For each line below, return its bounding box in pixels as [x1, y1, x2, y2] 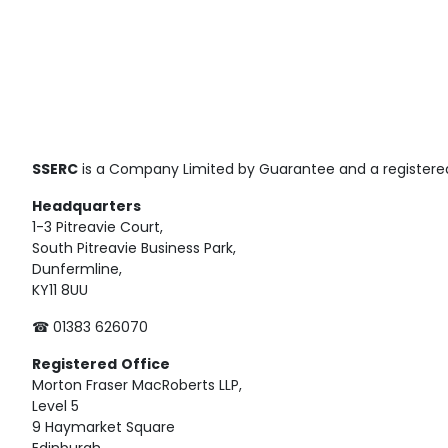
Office [121, 358, 170, 373]
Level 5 [32, 400, 79, 415]
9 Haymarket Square [32, 421, 175, 436]
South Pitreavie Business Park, [32, 242, 236, 257]
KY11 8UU [32, 284, 88, 299]
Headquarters [32, 200, 141, 215]
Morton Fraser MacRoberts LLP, [32, 379, 242, 394]
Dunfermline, [32, 263, 122, 278]
